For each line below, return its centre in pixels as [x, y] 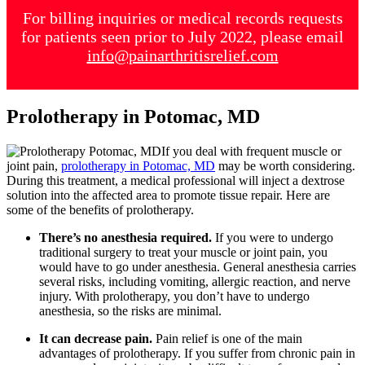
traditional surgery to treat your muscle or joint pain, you [183, 252]
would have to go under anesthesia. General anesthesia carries [198, 266]
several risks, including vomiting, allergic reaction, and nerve [195, 281]
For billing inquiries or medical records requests [182, 18]
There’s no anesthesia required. [127, 237]
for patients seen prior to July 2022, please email [182, 37]
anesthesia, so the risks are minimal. [130, 310]
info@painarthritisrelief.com [182, 55]
